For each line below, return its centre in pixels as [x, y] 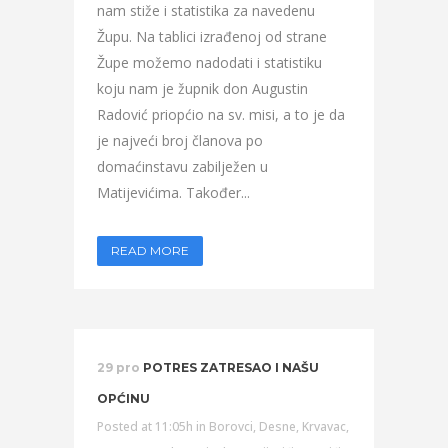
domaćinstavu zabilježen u [182, 166]
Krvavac [324, 426]
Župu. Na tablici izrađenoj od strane [212, 36]
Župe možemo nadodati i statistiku [209, 62]
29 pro [118, 367]
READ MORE [150, 250]
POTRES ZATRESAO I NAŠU [231, 367]
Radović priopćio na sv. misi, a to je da [221, 114]
